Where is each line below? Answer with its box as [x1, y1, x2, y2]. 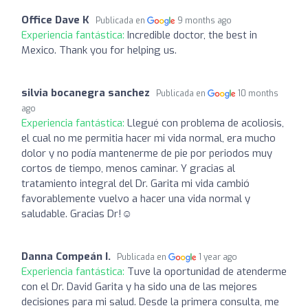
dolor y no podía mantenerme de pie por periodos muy [21, 146, 272, 160]
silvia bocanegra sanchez [21, 85, 150, 100]
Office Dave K [21, 12, 89, 27]
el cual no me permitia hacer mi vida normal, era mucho [21, 131, 276, 145]
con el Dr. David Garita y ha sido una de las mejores [21, 279, 257, 294]
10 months [238, 87, 279, 99]
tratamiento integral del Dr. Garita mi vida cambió [21, 176, 250, 190]
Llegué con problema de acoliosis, [127, 115, 284, 130]
